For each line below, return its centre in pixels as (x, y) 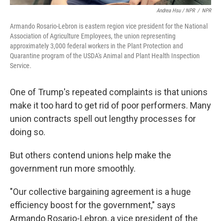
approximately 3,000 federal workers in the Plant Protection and (96, 46)
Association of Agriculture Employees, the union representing (93, 36)
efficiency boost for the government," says (93, 205)
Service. (21, 66)
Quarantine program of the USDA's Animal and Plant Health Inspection (105, 56)
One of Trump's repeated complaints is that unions (109, 92)
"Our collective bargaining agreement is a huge (100, 192)
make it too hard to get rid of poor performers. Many (110, 105)
